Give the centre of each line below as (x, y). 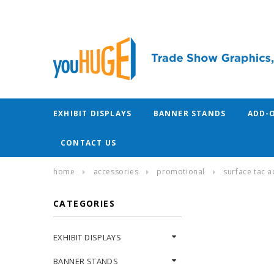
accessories (116, 172)
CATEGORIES (84, 203)
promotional (181, 172)
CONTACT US (88, 143)
